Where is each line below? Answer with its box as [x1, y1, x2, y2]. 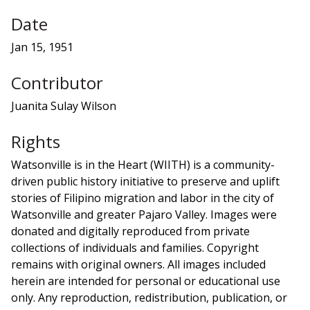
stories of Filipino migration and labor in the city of [11, 190, 274, 206]
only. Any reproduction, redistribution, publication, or [11, 289, 287, 305]
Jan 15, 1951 [11, 39, 73, 55]
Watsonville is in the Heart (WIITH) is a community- [11, 156, 275, 172]
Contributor [11, 71, 103, 94]
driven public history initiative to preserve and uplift [11, 173, 280, 189]
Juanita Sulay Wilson [11, 98, 116, 113]
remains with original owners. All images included [11, 256, 266, 272]
